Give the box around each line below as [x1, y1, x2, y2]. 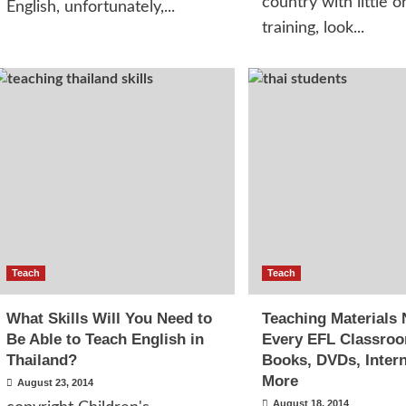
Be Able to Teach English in [5, 331, 204, 348]
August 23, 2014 [16, 377, 93, 388]
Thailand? [5, 352, 77, 369]
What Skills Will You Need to [5, 310, 212, 327]
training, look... [261, 20, 364, 36]
